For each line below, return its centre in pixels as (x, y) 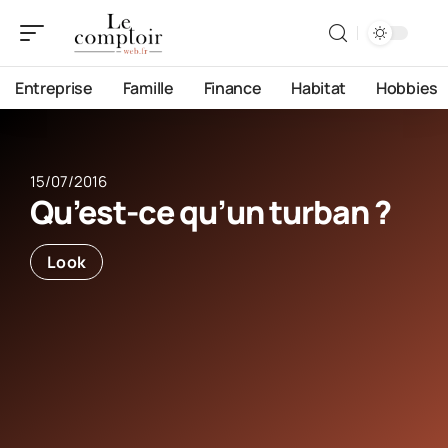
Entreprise (54, 88)
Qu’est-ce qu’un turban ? (210, 212)
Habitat (319, 88)
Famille (148, 88)
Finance (232, 88)
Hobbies (407, 88)
